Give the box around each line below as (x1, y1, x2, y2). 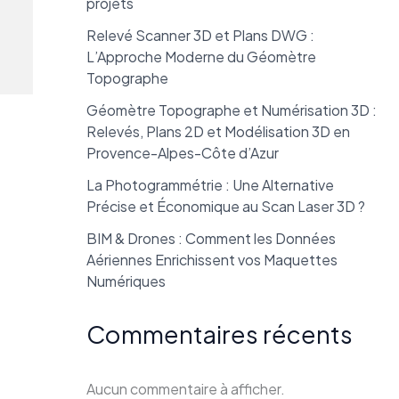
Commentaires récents (85, 318, 353, 349)
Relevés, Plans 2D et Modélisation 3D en (85, 121, 350, 141)
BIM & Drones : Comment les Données (85, 228, 336, 248)
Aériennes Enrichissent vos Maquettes (85, 249, 338, 269)
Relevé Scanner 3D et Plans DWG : (85, 25, 314, 45)
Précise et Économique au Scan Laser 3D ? (85, 196, 365, 216)
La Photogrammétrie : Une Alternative (85, 175, 334, 194)
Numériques (85, 271, 166, 290)
